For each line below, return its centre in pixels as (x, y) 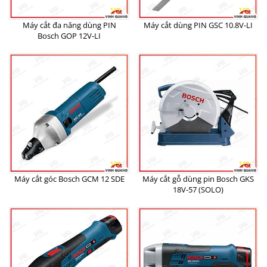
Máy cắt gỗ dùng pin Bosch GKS (198, 179)
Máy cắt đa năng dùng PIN (69, 25)
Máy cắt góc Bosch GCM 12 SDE (69, 179)
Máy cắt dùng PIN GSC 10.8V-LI (198, 25)
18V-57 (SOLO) (198, 190)
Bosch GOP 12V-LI (69, 36)
